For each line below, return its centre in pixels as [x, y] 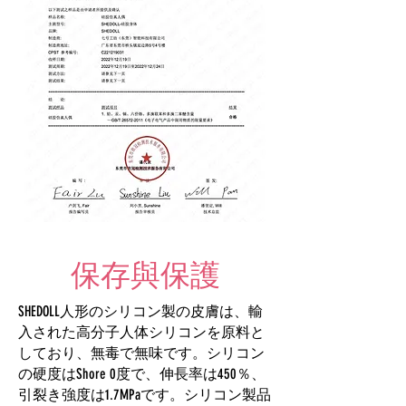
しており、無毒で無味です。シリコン [141, 353]
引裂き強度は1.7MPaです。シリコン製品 [145, 394]
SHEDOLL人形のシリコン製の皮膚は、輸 [140, 311]
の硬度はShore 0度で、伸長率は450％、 [142, 373]
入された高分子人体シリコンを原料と [141, 332]
